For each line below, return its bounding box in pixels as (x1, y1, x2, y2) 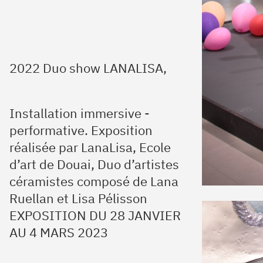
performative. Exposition (9, 122, 153, 139)
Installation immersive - (9, 104, 150, 122)
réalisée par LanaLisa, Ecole (9, 139, 171, 156)
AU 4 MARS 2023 (9, 224, 108, 241)
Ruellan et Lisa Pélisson (9, 190, 147, 207)
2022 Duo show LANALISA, (9, 59, 167, 76)
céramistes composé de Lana (9, 173, 178, 190)
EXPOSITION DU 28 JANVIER (9, 207, 181, 224)
